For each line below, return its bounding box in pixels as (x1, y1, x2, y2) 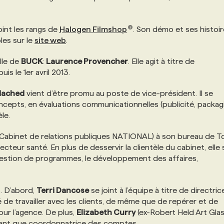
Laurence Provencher (46, 57, 128, 65)
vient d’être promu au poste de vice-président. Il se (24, 89, 213, 97)
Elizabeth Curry (76, 208, 135, 216)
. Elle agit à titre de (128, 57, 194, 65)
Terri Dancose (36, 186, 89, 194)
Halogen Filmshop (59, 25, 127, 33)
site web (34, 36, 66, 44)
